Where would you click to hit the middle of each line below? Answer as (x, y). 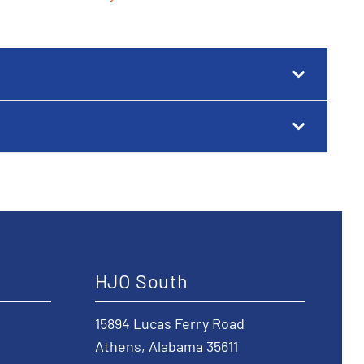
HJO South (141, 281)
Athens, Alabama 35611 (166, 347)
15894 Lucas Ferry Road (169, 324)
